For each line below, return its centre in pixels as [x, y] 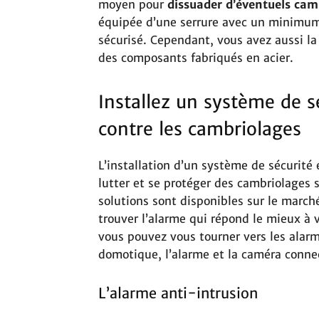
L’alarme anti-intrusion [178, 293]
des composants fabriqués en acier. [196, 58]
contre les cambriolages [200, 129]
